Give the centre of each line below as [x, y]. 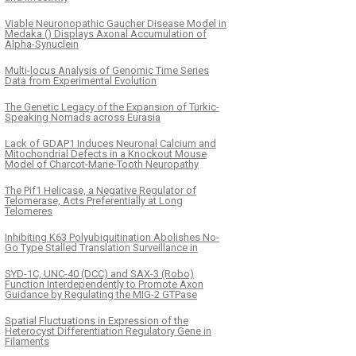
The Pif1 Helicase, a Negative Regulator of [101, 190]
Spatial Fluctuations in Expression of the [97, 320]
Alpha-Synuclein [42, 44]
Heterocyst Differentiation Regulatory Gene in [108, 331]
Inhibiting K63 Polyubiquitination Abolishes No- [112, 237]
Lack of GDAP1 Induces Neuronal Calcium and [110, 143]
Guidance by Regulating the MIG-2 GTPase [101, 294]
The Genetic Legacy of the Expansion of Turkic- [112, 106]
